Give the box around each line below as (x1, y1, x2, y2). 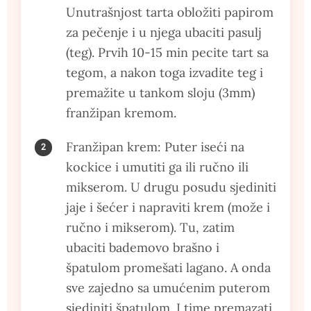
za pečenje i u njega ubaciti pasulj (66, 24, 262, 40)
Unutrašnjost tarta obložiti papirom (66, 3, 274, 20)
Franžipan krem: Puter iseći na (66, 138, 244, 155)
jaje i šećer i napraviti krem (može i (66, 199, 270, 215)
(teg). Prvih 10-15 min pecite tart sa (66, 44, 269, 60)
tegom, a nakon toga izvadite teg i (66, 64, 263, 81)
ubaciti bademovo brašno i (66, 239, 219, 255)
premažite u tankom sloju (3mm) (66, 84, 255, 101)
